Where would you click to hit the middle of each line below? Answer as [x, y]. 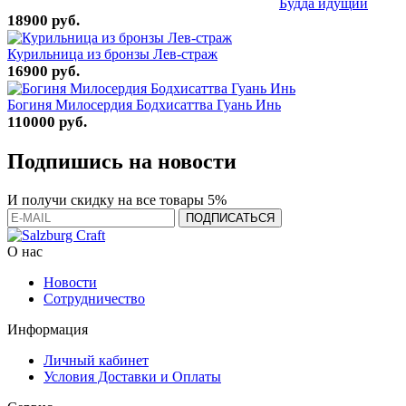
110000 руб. [47, 121]
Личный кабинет [96, 360]
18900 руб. [43, 20]
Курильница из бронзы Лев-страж [112, 53]
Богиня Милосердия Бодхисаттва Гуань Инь [144, 104]
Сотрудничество [94, 298]
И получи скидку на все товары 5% [117, 199]
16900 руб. [43, 71]
